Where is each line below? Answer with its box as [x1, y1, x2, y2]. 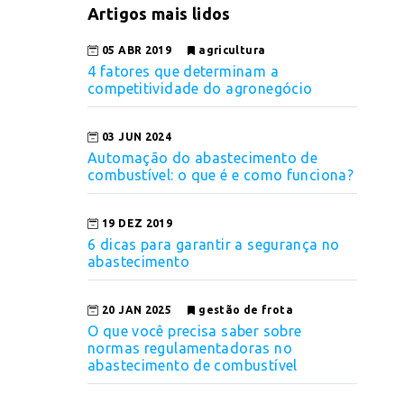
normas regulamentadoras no [87, 339, 292, 356]
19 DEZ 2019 [102, 216, 173, 229]
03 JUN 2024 [102, 130, 172, 142]
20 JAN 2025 [102, 303, 172, 316]
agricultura [198, 43, 266, 56]
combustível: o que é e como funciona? [87, 166, 354, 183]
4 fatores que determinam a [87, 62, 279, 79]
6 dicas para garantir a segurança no [87, 235, 340, 252]
